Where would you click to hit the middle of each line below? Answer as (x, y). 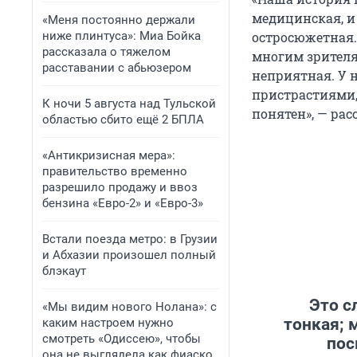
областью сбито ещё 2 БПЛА (123, 120)
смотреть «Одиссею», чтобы (122, 339)
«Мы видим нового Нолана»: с (129, 307)
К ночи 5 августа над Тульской (129, 104)
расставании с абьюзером (117, 68)
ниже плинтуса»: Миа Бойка (122, 36)
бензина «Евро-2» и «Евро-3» (123, 203)
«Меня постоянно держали (119, 20)
